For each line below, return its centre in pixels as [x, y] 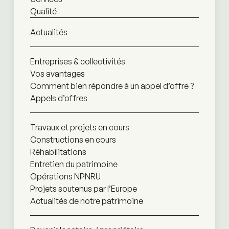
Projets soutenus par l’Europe [83, 189]
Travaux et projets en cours [79, 127]
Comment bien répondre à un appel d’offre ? [112, 86]
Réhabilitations [58, 152]
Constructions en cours [73, 140]
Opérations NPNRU [65, 176]
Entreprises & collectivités [77, 61]
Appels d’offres [59, 98]
